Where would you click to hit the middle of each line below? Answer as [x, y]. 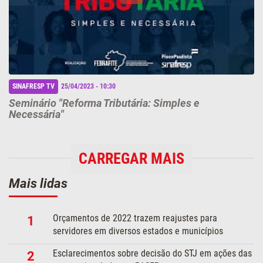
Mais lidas [38, 184]
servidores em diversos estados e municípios [138, 231]
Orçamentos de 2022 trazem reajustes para [135, 218]
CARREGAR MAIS [131, 159]
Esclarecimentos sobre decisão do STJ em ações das [153, 254]
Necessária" [36, 114]
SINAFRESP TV [33, 87]
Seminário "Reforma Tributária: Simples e [104, 103]
